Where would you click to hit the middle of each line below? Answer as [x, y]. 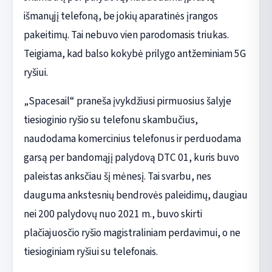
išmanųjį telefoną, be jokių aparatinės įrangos [121, 16]
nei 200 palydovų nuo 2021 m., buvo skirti [113, 214]
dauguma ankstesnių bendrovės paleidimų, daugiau [135, 195]
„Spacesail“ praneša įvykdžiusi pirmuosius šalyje [127, 101]
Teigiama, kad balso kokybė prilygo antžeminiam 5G [134, 53]
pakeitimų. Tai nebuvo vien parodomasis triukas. [126, 35]
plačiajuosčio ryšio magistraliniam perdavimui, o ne [132, 233]
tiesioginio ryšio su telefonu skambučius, [110, 120]
